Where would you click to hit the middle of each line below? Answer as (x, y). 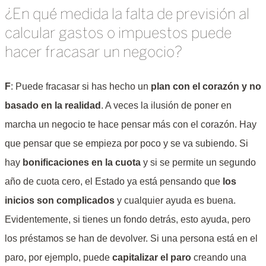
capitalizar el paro (152, 258)
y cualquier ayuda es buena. (175, 201)
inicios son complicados (60, 201)
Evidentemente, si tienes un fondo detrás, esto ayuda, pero (128, 220)
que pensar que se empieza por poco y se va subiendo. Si (126, 144)
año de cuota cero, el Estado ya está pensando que (114, 182)
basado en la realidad (53, 106)
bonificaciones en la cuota (82, 163)
